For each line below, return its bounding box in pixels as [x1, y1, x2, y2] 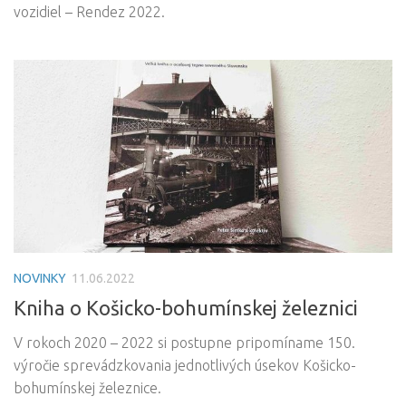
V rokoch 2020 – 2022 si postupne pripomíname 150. [14, 333, 355, 351]
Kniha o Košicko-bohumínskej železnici [14, 295, 358, 319]
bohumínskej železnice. [14, 379, 161, 396]
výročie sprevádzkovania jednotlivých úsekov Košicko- [14, 356, 356, 373]
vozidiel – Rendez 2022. [14, 4, 165, 21]
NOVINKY [14, 270, 66, 285]
